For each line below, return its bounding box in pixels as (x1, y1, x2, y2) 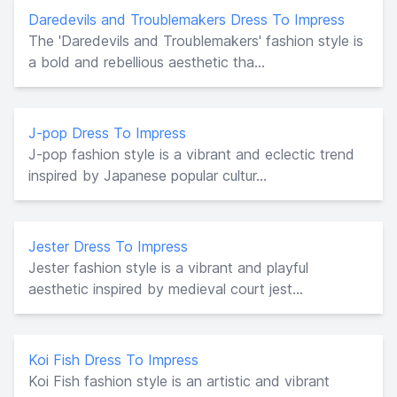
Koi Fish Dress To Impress (28, 350, 198, 369)
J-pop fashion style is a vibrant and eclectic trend (28, 144, 354, 163)
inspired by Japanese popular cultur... (28, 166, 267, 184)
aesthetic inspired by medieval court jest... (28, 279, 303, 298)
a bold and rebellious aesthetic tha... (28, 52, 265, 71)
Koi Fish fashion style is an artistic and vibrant (28, 371, 330, 390)
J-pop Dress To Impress (28, 123, 186, 142)
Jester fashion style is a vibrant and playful (28, 258, 308, 276)
